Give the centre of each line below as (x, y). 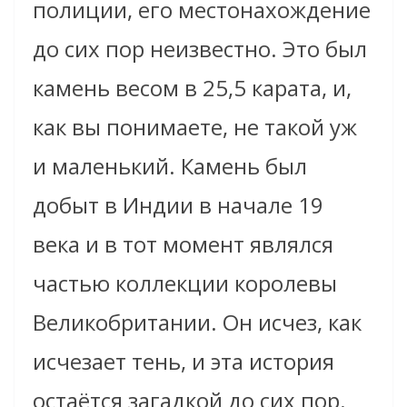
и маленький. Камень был (170, 166)
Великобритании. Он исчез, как (197, 323)
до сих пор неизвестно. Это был (200, 49)
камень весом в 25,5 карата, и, (192, 88)
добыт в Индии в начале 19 (178, 205)
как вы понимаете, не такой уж (195, 127)
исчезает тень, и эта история (184, 362)
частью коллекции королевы (185, 283)
